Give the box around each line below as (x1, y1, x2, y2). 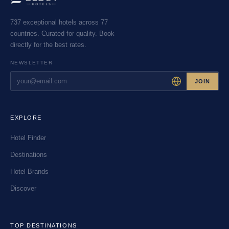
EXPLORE (10, 114, 42, 121)
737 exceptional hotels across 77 (10, 18, 108, 27)
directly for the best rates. (10, 41, 86, 49)
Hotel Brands (10, 168, 49, 176)
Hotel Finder (10, 134, 46, 142)
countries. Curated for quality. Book (10, 30, 114, 38)
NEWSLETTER (10, 60, 53, 66)
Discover (10, 185, 36, 193)
